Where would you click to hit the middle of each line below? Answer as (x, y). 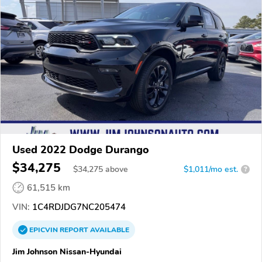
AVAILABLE (109, 230)
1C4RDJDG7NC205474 (78, 207)
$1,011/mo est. (211, 169)
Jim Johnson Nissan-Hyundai (67, 251)
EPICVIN (44, 230)
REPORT (74, 230)
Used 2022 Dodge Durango (81, 149)
